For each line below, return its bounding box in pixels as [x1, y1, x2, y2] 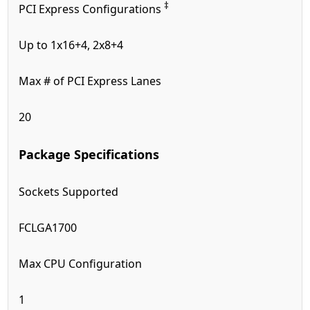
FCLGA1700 [19, 219, 77, 235]
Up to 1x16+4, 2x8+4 [19, 37, 124, 53]
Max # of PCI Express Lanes [19, 73, 165, 89]
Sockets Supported [19, 183, 122, 199]
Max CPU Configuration [19, 255, 143, 271]
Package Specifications [19, 145, 160, 163]
